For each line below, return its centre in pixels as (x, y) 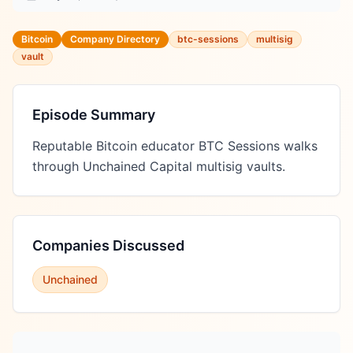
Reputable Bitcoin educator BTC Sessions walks (175, 146)
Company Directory (115, 39)
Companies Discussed (108, 245)
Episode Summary (94, 115)
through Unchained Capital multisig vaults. (159, 166)
